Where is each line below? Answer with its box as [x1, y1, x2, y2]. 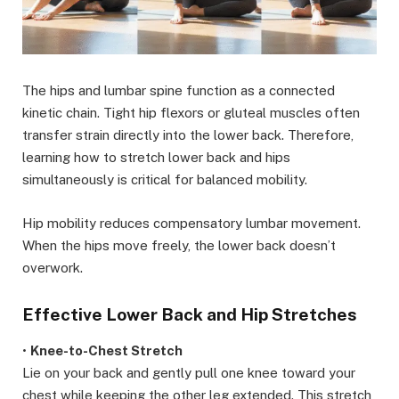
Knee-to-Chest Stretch [30, 343, 183, 358]
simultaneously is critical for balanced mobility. [22, 172, 307, 188]
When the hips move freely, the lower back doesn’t [22, 237, 336, 253]
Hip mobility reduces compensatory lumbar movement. [22, 215, 361, 231]
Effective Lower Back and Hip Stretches [22, 304, 357, 324]
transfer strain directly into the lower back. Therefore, [22, 127, 354, 143]
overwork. [22, 259, 83, 275]
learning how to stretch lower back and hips [22, 150, 290, 166]
